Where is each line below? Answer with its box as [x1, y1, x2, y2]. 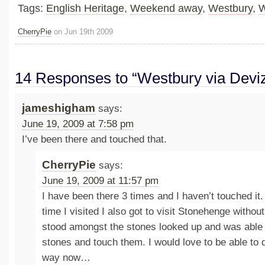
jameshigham [21, 101, 95, 114]
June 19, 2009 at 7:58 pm [21, 118, 134, 130]
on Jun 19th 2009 [51, 27, 113, 37]
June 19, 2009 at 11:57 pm [42, 175, 159, 187]
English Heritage [46, 2, 124, 15]
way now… [42, 252, 91, 264]
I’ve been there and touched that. [21, 133, 167, 145]
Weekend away [130, 2, 202, 15]
